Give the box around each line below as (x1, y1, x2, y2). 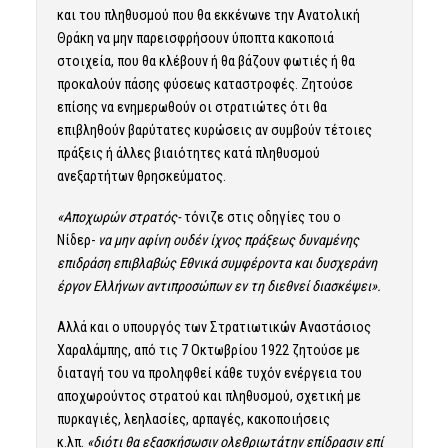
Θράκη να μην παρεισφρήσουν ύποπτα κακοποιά (56, 30, 334, 47)
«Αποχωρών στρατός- (56, 208, 184, 225)
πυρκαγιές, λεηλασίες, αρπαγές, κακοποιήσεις (56, 410, 330, 427)
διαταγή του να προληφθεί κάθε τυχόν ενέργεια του (56, 364, 362, 381)
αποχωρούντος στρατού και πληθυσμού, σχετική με (56, 387, 361, 404)
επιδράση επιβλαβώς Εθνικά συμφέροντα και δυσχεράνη (56, 254, 377, 271)
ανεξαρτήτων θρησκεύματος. (56, 168, 226, 185)
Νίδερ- (56, 231, 95, 248)
